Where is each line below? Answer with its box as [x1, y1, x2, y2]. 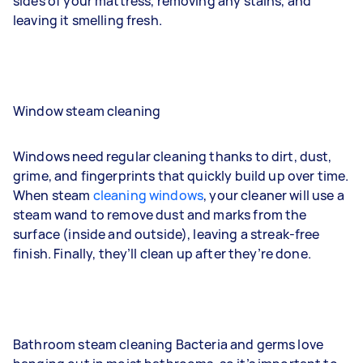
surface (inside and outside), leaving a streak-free [13, 224, 320, 243]
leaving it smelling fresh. [13, 11, 162, 29]
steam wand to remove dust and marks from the [13, 205, 307, 224]
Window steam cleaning [13, 101, 161, 120]
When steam [13, 186, 93, 204]
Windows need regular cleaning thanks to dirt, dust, [13, 147, 332, 165]
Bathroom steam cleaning [13, 335, 176, 353]
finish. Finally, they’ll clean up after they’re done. [13, 244, 311, 263]
